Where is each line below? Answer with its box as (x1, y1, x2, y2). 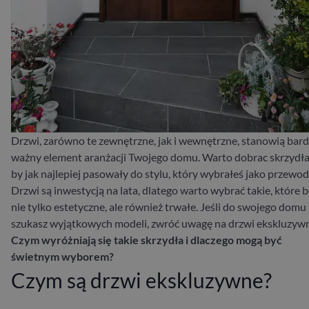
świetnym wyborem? (11, 249, 114, 263)
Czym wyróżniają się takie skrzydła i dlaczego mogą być (11, 232, 282, 246)
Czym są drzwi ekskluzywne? (11, 267, 272, 292)
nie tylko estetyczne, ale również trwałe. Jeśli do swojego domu (11, 199, 306, 213)
